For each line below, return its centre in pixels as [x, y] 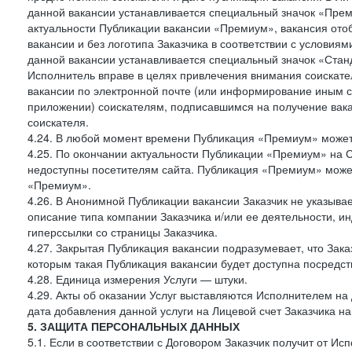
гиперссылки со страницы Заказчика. [123, 232]
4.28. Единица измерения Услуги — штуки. [137, 279]
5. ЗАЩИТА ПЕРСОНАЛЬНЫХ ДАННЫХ [134, 326]
